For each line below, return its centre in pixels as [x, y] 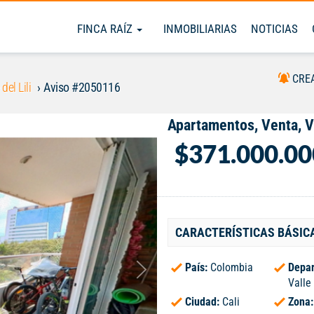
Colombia [232, 267]
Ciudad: [204, 302]
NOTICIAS [274, 29]
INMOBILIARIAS [200, 29]
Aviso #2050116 [82, 87]
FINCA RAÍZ [106, 29]
